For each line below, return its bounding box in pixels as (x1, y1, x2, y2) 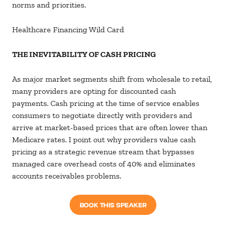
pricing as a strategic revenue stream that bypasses (12, 147, 194, 157)
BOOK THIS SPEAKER (79, 200, 147, 209)
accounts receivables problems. (12, 171, 121, 181)
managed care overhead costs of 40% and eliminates (12, 159, 195, 169)
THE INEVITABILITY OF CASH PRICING (12, 49, 156, 60)
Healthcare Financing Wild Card (12, 25, 124, 35)
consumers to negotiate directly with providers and (12, 110, 192, 121)
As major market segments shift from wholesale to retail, (12, 74, 212, 84)
